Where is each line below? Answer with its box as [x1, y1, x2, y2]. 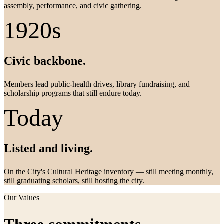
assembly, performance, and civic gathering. [4, 1, 142, 10]
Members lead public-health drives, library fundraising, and [4, 79, 190, 88]
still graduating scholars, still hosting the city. [4, 176, 144, 185]
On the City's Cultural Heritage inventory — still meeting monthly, [4, 167, 213, 176]
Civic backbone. [4, 54, 86, 67]
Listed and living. [4, 141, 93, 155]
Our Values [4, 193, 39, 202]
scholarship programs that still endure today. [4, 88, 142, 97]
